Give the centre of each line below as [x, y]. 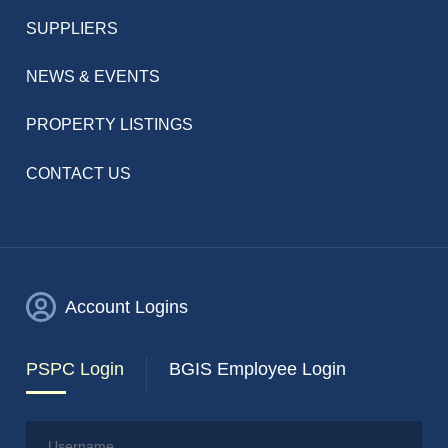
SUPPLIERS [72, 29]
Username [58, 428]
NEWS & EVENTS [93, 77]
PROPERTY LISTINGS [110, 125]
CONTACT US [79, 173]
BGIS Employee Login [257, 369]
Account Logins [126, 307]
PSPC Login [75, 369]
